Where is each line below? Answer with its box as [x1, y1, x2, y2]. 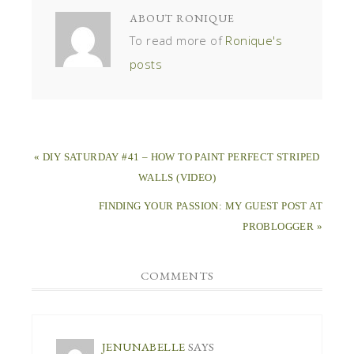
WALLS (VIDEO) [137, 171, 217, 183]
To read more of [130, 32, 226, 48]
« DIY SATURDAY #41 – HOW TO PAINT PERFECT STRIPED [34, 150, 320, 163]
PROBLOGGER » [243, 220, 322, 232]
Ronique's [225, 32, 283, 48]
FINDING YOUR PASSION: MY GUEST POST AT [98, 199, 322, 212]
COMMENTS [140, 267, 214, 283]
